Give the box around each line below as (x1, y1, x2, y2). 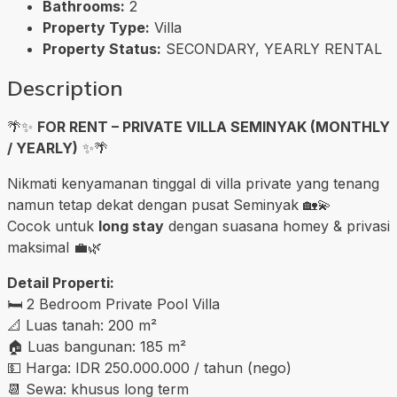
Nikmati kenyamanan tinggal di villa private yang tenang (7, 174, 379, 192)
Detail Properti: (7, 273, 114, 292)
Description (7, 74, 123, 101)
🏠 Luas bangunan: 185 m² (7, 337, 186, 355)
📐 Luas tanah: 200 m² (7, 315, 157, 334)
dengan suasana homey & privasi (164, 216, 390, 235)
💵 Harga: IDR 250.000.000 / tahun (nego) (7, 358, 292, 377)
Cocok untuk (7, 216, 98, 235)
